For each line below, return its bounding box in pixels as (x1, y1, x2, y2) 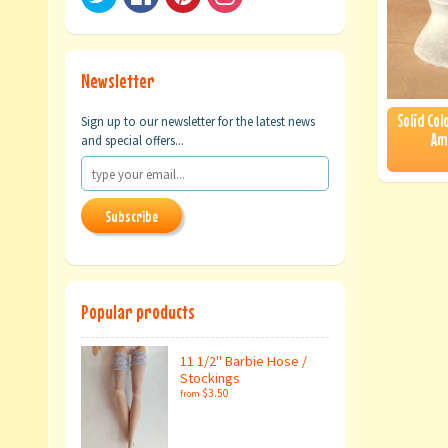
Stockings (180, 369, 240, 388)
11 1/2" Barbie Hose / (180, 352, 307, 371)
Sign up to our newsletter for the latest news (81, 113, 315, 129)
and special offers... (81, 132, 184, 148)
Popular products (81, 300, 195, 324)
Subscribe (105, 207, 158, 226)
